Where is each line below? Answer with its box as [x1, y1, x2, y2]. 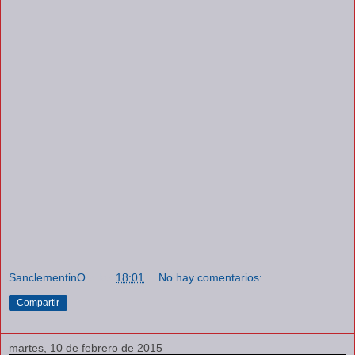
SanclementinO [9, 270, 86, 284]
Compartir [17, 296, 59, 308]
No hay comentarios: [158, 270, 263, 284]
